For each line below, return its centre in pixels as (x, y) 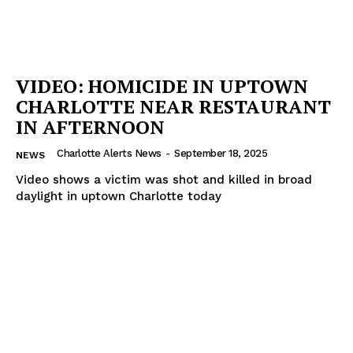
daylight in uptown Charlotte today (119, 196)
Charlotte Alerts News (109, 153)
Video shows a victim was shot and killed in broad (164, 179)
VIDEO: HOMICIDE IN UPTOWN (162, 85)
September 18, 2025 (221, 153)
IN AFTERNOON (90, 126)
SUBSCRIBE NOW (176, 288)
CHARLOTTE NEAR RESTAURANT (173, 106)
